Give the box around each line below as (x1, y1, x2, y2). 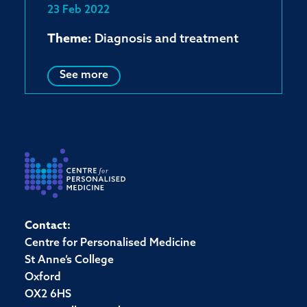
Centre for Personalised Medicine (25, 238, 196, 249)
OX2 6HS (25, 289, 71, 300)
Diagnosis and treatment (92, 33, 238, 46)
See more (60, 70, 108, 81)
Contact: (25, 221, 71, 232)
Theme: (47, 33, 92, 46)
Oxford (25, 272, 61, 283)
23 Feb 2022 (47, 5, 110, 16)
